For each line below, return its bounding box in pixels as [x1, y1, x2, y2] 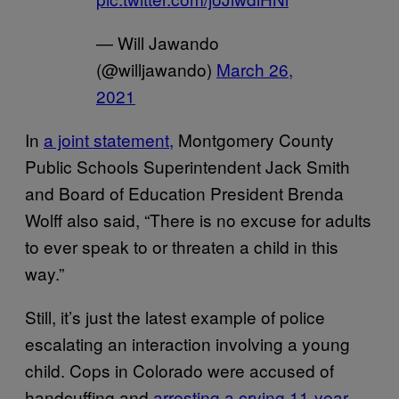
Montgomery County [174, 127, 334, 151]
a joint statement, [44, 127, 174, 151]
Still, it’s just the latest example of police [25, 305, 325, 329]
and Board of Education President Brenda [25, 181, 344, 205]
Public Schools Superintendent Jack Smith [25, 154, 350, 178]
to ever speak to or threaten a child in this [25, 234, 338, 258]
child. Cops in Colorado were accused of [25, 358, 334, 382]
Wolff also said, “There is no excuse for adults [25, 208, 371, 232]
